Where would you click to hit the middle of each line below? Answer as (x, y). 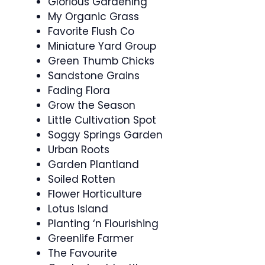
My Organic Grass (93, 17)
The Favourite (83, 253)
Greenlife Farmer (91, 238)
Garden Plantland (93, 164)
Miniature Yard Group (102, 46)
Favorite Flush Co (91, 31)
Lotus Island (78, 209)
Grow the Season (92, 105)
